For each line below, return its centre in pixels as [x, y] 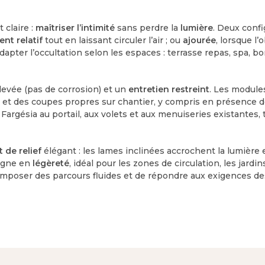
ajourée [200, 40]
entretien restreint [169, 89]
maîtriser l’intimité [75, 28]
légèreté [51, 163]
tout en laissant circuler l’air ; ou [113, 40]
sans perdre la [148, 28]
